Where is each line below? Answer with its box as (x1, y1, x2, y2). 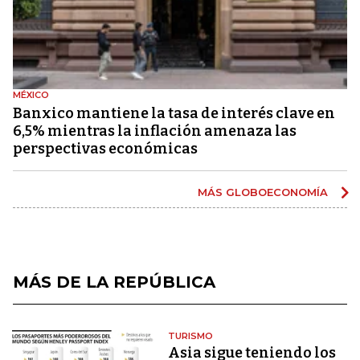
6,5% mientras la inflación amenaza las (13, 121, 297, 140)
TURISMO (168, 329, 214, 342)
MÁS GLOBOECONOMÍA (198, 185, 331, 198)
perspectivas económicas (13, 139, 198, 157)
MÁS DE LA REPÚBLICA (13, 272, 215, 292)
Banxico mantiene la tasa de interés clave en (13, 104, 335, 122)
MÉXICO (13, 88, 49, 100)
